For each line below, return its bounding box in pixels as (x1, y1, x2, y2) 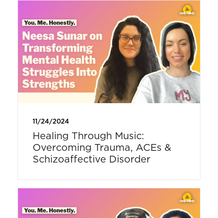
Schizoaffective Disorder (32, 153, 150, 165)
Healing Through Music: (32, 129, 144, 142)
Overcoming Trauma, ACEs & (32, 141, 171, 154)
